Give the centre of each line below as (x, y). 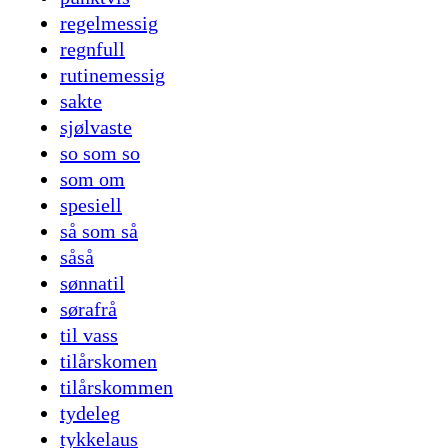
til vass (89, 335)
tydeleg (90, 413)
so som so (100, 153)
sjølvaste (96, 127)
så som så (99, 231)
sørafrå (88, 309)
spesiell (91, 205)
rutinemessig (112, 75)
